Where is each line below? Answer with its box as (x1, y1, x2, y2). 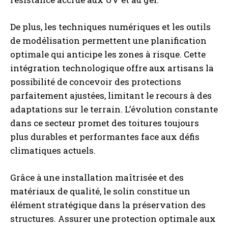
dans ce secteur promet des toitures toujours (10, 117, 199, 129)
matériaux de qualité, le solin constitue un (10, 185, 190, 197)
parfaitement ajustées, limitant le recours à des (10, 90, 212, 101)
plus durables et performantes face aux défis (10, 131, 199, 142)
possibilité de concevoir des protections (10, 76, 181, 88)
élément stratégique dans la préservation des (10, 199, 206, 211)
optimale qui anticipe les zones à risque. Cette (10, 48, 206, 60)
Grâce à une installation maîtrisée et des (10, 172, 184, 183)
